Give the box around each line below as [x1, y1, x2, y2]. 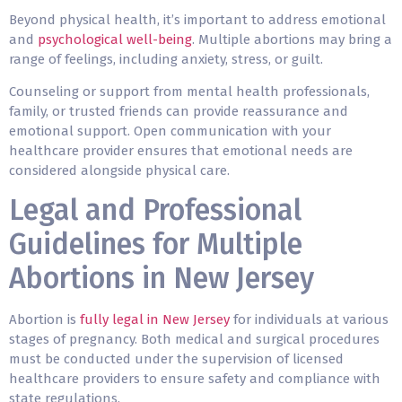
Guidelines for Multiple [9, 227, 302, 262]
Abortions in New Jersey [9, 261, 314, 296]
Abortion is [9, 311, 80, 328]
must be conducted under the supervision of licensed [9, 351, 344, 368]
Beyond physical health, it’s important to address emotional [9, 11, 386, 28]
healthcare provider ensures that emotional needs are [9, 143, 353, 160]
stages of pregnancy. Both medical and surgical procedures [9, 331, 380, 348]
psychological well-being [38, 31, 192, 48]
